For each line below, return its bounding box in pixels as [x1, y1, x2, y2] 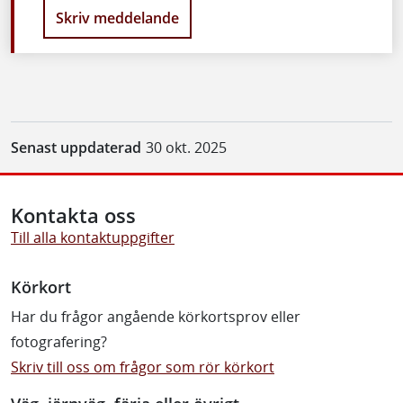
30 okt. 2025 [145, 138, 227, 157]
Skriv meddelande [56, 7, 179, 28]
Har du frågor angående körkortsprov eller [11, 307, 300, 327]
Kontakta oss [11, 202, 136, 228]
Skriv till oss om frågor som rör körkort [11, 357, 274, 377]
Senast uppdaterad [11, 138, 141, 157]
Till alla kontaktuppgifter [11, 228, 175, 247]
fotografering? [11, 332, 107, 352]
